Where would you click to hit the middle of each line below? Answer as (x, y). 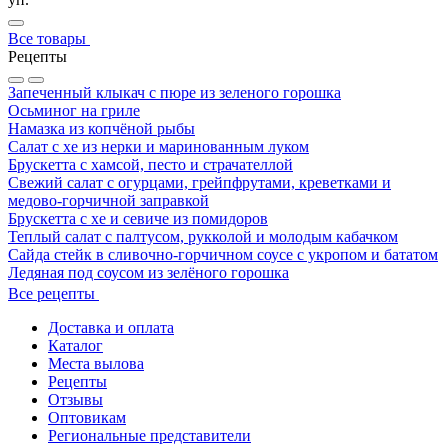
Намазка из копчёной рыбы (101, 129)
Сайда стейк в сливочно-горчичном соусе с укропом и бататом (223, 255)
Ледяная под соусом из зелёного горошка (148, 273)
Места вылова (96, 364)
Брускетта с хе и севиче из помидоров (138, 219)
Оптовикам (87, 418)
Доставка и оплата (111, 328)
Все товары (47, 39)
